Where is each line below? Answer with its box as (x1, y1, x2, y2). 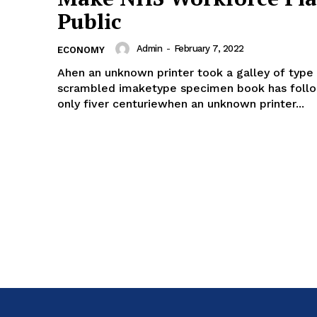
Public (57, 6, 122, 35)
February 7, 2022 (173, 43, 244, 54)
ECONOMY (57, 44, 105, 55)
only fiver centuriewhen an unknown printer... (57, 96, 304, 110)
